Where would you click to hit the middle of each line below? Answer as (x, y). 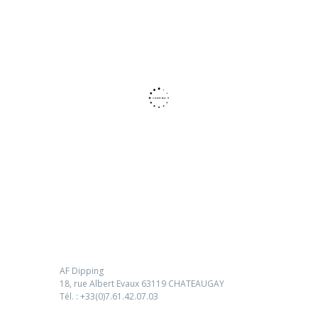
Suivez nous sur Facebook (142, 16)
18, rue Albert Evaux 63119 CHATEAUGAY (142, 283)
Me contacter (103, 229)
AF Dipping (82, 270)
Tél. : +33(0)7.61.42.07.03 (109, 296)
